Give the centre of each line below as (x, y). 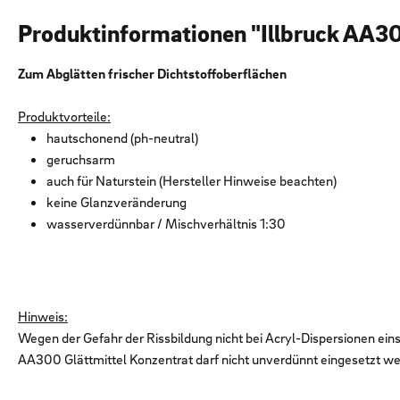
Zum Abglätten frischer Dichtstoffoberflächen (152, 74)
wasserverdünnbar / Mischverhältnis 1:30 (166, 224)
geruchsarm (81, 159)
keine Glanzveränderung (117, 202)
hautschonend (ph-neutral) (122, 138)
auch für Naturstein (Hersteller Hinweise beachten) (192, 181)
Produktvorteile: (64, 117)
